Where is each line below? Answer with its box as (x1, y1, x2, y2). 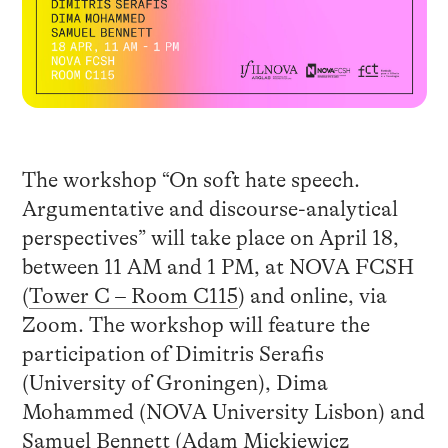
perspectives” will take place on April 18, (21, 225, 399, 250)
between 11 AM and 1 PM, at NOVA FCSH (21, 254, 414, 279)
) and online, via (237, 283, 387, 308)
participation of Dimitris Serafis (21, 341, 324, 366)
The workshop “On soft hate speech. (21, 167, 360, 192)
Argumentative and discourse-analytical (21, 196, 398, 221)
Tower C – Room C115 (28, 283, 238, 308)
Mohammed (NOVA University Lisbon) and (21, 399, 425, 424)
